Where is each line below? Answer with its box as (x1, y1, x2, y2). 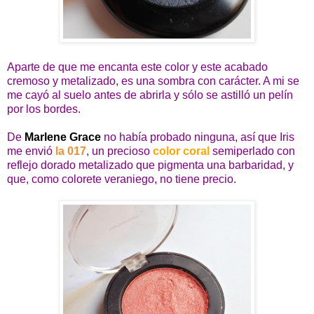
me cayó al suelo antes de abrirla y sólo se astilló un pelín (7, 88, 293, 101)
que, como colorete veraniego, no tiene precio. (7, 172, 236, 185)
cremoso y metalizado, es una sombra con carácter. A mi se (7, 74, 299, 87)
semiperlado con (210, 144, 295, 157)
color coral (153, 144, 210, 157)
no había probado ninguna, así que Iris (101, 130, 294, 143)
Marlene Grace (25, 130, 101, 143)
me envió (7, 144, 53, 157)
